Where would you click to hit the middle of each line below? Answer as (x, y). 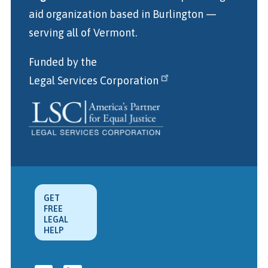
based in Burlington (156, 14)
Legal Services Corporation (93, 80)
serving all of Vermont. (83, 32)
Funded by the (63, 62)
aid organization (69, 14)
